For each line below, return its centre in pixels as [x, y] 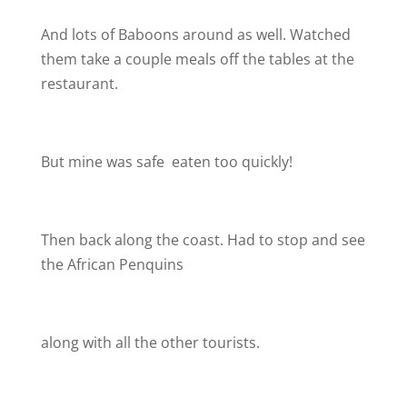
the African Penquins [112, 264]
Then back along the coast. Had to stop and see [203, 240]
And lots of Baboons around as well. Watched [195, 35]
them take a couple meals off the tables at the [197, 59]
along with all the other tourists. [150, 342]
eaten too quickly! [230, 162]
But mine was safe [104, 162]
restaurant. [79, 84]
